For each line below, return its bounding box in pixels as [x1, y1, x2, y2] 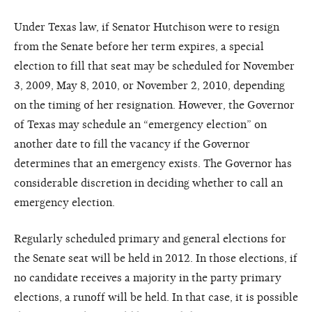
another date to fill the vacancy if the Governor [14, 137, 250, 150]
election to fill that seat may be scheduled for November [14, 59, 295, 72]
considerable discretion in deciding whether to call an [14, 176, 283, 189]
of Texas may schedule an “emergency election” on [14, 118, 267, 131]
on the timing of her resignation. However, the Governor [14, 98, 295, 111]
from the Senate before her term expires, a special [14, 40, 264, 53]
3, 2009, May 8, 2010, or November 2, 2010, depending [14, 79, 285, 92]
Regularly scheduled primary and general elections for [14, 232, 286, 245]
